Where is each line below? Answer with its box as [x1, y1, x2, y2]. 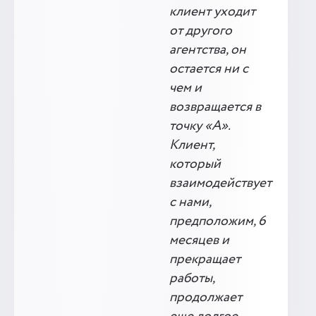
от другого [169, 21, 232, 41]
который [169, 154, 221, 174]
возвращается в [169, 97, 261, 117]
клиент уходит [169, 2, 255, 22]
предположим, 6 [169, 212, 266, 231]
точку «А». [169, 116, 230, 136]
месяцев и [169, 231, 229, 250]
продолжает [169, 288, 242, 308]
